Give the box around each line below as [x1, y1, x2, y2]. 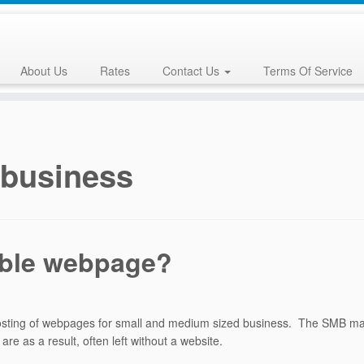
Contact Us [162, 63, 223, 79]
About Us [19, 63, 67, 79]
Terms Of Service [262, 63, 353, 79]
